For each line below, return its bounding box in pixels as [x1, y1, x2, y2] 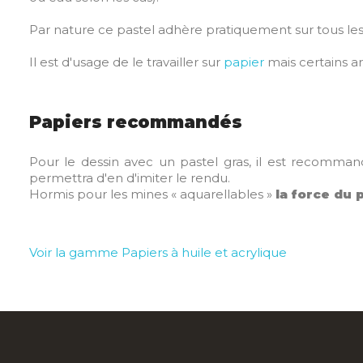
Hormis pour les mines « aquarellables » [29, 186, 275, 202]
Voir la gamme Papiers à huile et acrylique [29, 245, 287, 260]
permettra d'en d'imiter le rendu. [29, 170, 230, 186]
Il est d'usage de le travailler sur [29, 54, 224, 70]
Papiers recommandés [29, 112, 242, 132]
